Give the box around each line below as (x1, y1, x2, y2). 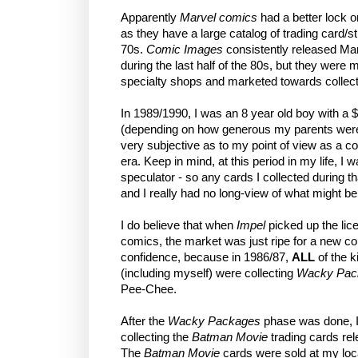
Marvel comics (180, 10, 257, 24)
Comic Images (146, 42, 223, 56)
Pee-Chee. (121, 282, 177, 296)
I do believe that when (121, 218, 237, 232)
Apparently (121, 10, 180, 24)
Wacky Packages (168, 314, 261, 328)
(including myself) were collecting (121, 266, 296, 280)
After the (121, 314, 168, 328)
